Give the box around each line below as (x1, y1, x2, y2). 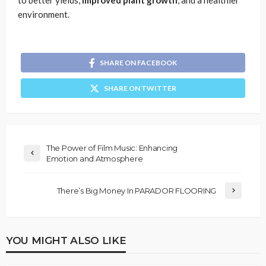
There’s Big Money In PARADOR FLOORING (56, 185, 216, 195)
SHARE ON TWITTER (104, 83, 176, 93)
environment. (18, 8, 69, 20)
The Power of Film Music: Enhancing (46, 142, 178, 153)
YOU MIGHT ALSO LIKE (6, 233, 126, 246)
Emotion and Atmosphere (46, 153, 143, 163)
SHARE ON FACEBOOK (100, 58, 177, 67)
